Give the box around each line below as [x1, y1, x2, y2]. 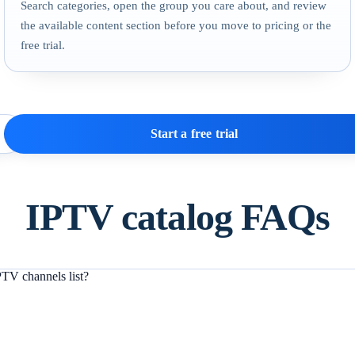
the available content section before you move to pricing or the [21, 18, 332, 32]
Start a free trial [150, 127, 239, 141]
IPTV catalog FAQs [25, 196, 330, 239]
